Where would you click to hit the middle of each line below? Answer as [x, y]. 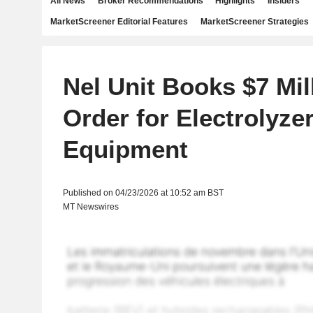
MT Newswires [90, 207]
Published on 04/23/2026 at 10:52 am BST [143, 193]
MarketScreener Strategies [254, 22]
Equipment [125, 149]
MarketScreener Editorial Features [119, 22]
